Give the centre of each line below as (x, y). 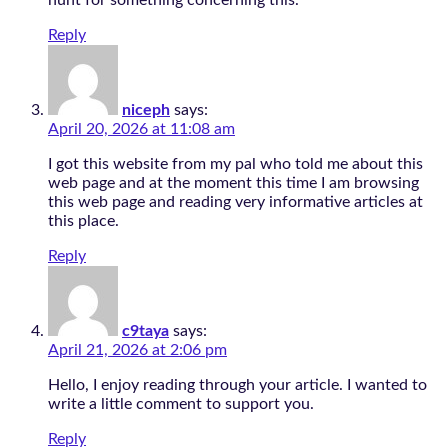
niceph (146, 110)
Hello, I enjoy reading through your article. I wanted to (237, 385)
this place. (83, 221)
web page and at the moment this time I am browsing (233, 183)
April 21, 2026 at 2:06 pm (137, 350)
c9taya (145, 331)
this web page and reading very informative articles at (235, 202)
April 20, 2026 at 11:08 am (141, 129)
